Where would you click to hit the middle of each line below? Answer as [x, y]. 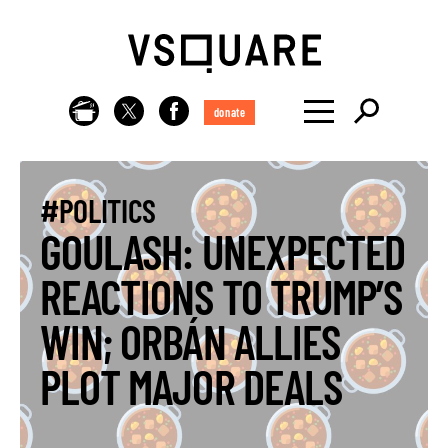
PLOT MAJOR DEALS [191, 386]
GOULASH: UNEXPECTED [223, 251]
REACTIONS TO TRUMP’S [221, 296]
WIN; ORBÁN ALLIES [190, 341]
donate [229, 112]
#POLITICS [98, 210]
